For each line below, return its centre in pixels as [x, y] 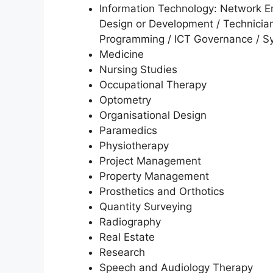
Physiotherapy [134, 146]
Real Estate [127, 237]
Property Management [154, 176]
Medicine [122, 55]
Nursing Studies [138, 70]
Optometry [125, 100]
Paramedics [128, 131]
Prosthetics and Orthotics [162, 192]
